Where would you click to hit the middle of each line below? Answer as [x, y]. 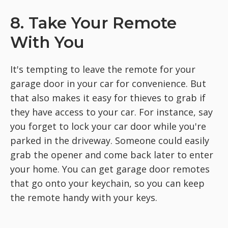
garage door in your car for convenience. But [108, 83]
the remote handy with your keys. [84, 197]
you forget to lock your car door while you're [108, 126]
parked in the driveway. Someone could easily [110, 140]
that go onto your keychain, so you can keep [107, 183]
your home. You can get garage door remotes [110, 169]
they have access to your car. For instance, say [111, 112]
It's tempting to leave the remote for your [103, 69]
